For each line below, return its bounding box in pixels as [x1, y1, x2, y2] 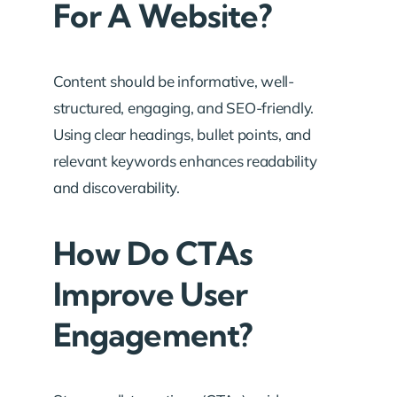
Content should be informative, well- [53, 72, 294, 90]
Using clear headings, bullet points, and [53, 125, 311, 144]
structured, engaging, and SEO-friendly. [53, 98, 315, 117]
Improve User [53, 274, 248, 314]
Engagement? [53, 315, 253, 354]
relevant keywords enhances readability [53, 152, 317, 170]
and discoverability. [53, 178, 180, 197]
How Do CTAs [53, 233, 253, 273]
